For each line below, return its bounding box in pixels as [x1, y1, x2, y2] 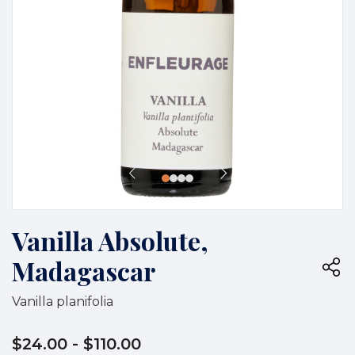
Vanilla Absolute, [12, 223, 208, 258]
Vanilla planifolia [12, 293, 113, 309]
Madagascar [12, 253, 155, 288]
